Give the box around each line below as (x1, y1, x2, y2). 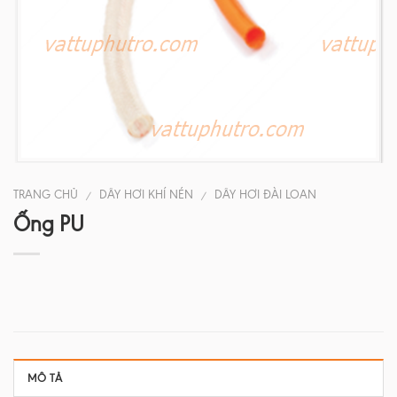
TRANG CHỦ (13, 188, 78, 201)
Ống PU (13, 211, 84, 237)
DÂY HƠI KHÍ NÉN (99, 188, 194, 201)
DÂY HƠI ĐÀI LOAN (214, 188, 317, 201)
